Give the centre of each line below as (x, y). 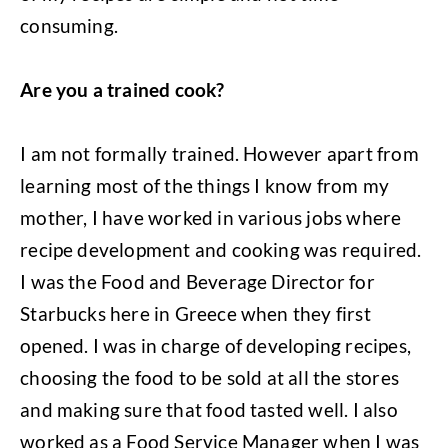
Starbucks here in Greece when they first (195, 313)
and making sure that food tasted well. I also (209, 409)
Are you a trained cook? (122, 89)
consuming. (69, 25)
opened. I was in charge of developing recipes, (215, 345)
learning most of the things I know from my (205, 185)
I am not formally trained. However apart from (219, 153)
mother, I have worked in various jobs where (211, 217)
